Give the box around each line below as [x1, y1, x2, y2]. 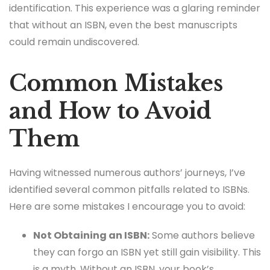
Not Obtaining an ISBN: [33, 228, 149, 242]
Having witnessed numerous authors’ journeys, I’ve [9, 166, 245, 180]
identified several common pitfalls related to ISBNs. [9, 183, 250, 197]
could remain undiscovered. [9, 35, 139, 49]
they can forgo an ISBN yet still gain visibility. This [33, 245, 261, 259]
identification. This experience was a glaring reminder [9, 1, 260, 16]
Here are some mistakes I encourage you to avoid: [9, 199, 245, 214]
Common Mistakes [9, 70, 223, 98]
